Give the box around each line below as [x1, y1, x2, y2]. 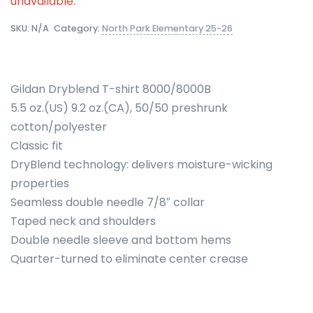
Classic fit [10, 137, 63, 154]
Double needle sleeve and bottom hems [10, 231, 231, 248]
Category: [54, 22, 102, 34]
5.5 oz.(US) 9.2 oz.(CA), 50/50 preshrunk [10, 99, 228, 116]
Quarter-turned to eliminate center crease [10, 250, 248, 267]
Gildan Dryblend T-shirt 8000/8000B [10, 80, 211, 97]
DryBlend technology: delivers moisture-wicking [10, 156, 272, 173]
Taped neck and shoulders [10, 212, 156, 229]
